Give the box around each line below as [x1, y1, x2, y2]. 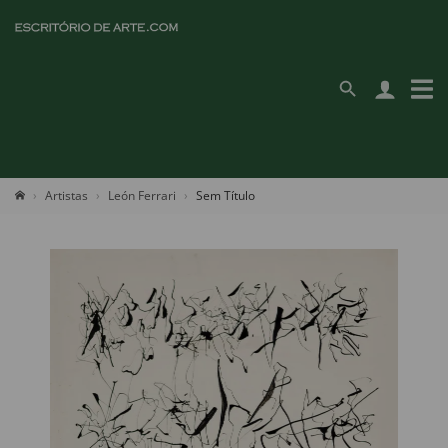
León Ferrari [108, 187, 176, 204]
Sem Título [196, 187, 255, 204]
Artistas [45, 187, 88, 204]
